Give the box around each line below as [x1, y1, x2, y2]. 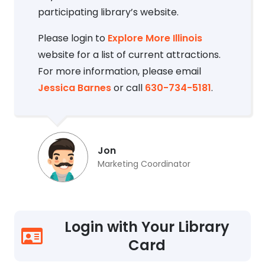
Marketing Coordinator [98, 158, 190, 170]
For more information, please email [38, 64, 201, 79]
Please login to [38, 31, 108, 46]
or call [111, 81, 145, 95]
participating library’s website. [38, 5, 179, 20]
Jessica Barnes [38, 81, 111, 95]
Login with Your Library [64, 217, 230, 237]
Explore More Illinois [108, 31, 202, 46]
